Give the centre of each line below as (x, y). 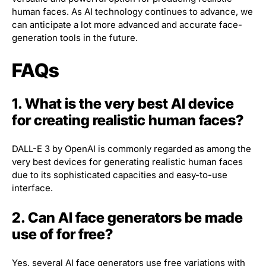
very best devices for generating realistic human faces (127, 162)
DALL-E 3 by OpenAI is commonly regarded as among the (132, 149)
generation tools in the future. (75, 38)
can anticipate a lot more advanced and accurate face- (127, 25)
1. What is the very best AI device (123, 104)
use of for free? (62, 235)
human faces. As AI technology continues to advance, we (132, 12)
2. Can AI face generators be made (127, 218)
